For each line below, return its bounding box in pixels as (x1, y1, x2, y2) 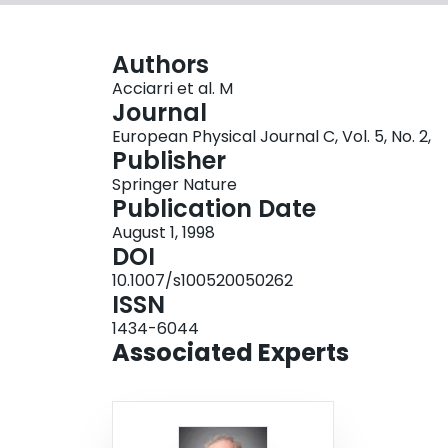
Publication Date (112, 192, 316, 226)
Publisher (112, 144, 226, 178)
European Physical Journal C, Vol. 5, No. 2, (112, 125, 431, 149)
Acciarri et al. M (112, 77, 233, 101)
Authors (112, 48, 209, 82)
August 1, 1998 (112, 221, 215, 245)
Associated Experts (112, 336, 349, 370)
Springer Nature (112, 173, 237, 197)
